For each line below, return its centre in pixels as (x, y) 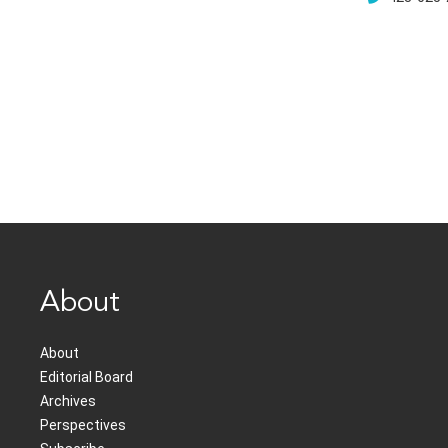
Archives (68, 401)
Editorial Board (86, 377)
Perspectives (83, 425)
